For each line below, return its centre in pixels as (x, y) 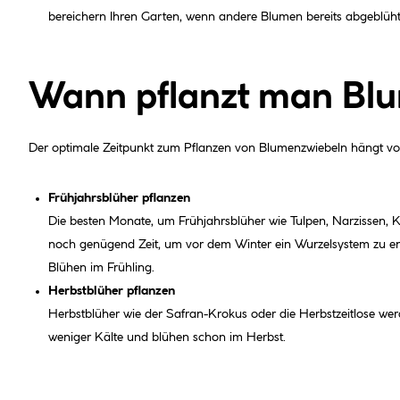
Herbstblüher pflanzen (112, 291)
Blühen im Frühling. (101, 267)
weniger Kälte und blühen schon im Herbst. (167, 337)
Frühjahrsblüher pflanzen (119, 198)
